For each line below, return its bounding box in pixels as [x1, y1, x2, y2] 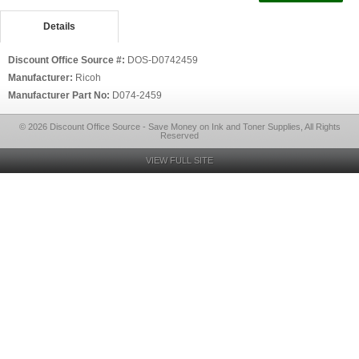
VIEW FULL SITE [146, 155, 213, 165]
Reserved [160, 131, 199, 140]
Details [42, 21, 75, 32]
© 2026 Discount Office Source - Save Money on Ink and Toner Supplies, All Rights [18, 122, 341, 131]
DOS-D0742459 [127, 54, 198, 66]
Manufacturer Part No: [8, 90, 112, 101]
